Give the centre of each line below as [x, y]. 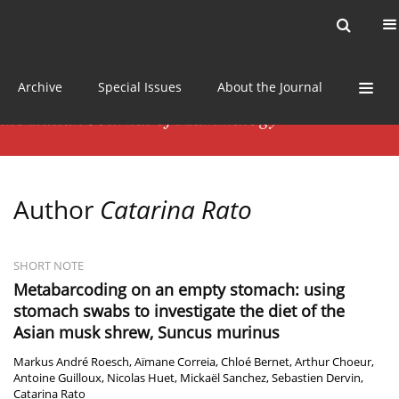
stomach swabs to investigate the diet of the [179, 311]
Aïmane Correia [175, 362]
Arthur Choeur [333, 362]
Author [57, 210]
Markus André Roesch [71, 362]
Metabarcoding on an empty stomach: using [179, 290]
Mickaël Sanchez [223, 379]
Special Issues [140, 86]
